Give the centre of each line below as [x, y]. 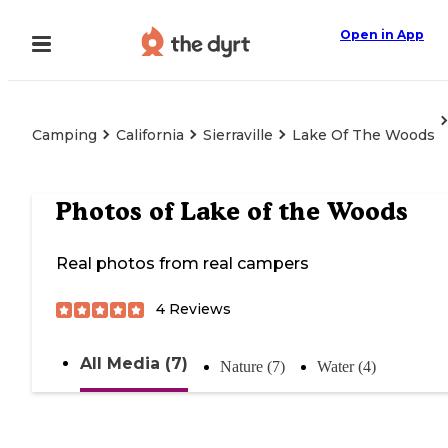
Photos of [118, 211]
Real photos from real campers [182, 264]
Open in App [382, 34]
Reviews [198, 309]
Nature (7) [252, 367]
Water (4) [346, 367]
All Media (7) [134, 364]
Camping [64, 135]
